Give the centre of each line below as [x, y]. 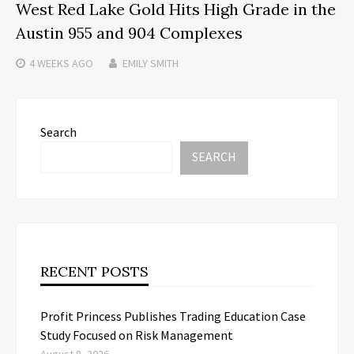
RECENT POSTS [94, 271]
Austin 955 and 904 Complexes [129, 32]
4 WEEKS [49, 63]
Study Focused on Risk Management [137, 335]
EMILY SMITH [151, 63]
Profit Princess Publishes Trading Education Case [173, 316]
